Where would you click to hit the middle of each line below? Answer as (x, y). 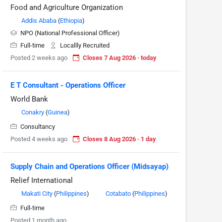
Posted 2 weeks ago (39, 58)
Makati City (37, 194)
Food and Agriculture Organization (67, 8)
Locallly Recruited (84, 46)
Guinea (57, 112)
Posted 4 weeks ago (39, 139)
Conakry (33, 112)
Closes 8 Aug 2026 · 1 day (119, 139)
